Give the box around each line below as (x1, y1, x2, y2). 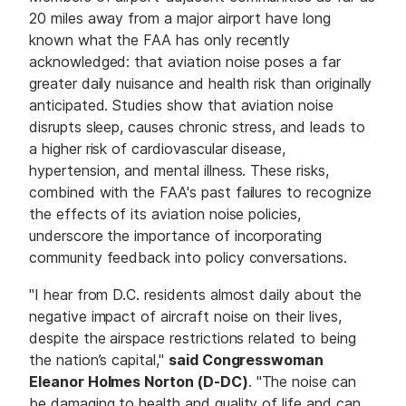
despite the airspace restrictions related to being (29, 329, 356, 348)
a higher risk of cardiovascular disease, (29, 140, 286, 159)
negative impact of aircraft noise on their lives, (29, 307, 342, 326)
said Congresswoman (168, 351, 324, 370)
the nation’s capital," (29, 351, 169, 370)
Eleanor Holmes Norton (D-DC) (29, 372, 248, 391)
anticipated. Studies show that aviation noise (29, 96, 333, 115)
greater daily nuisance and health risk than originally (29, 74, 372, 93)
